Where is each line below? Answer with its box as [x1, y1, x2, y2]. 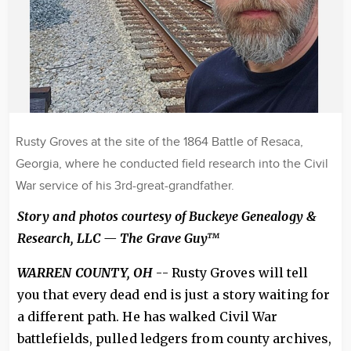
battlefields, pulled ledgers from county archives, [17, 331, 331, 346]
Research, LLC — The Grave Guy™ [17, 230, 220, 246]
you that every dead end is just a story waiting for [17, 287, 331, 302]
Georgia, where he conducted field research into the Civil [16, 157, 328, 172]
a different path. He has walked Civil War [17, 309, 278, 324]
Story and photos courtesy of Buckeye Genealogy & [17, 208, 317, 224]
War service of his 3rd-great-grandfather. [16, 179, 234, 194]
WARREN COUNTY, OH [17, 265, 154, 280]
